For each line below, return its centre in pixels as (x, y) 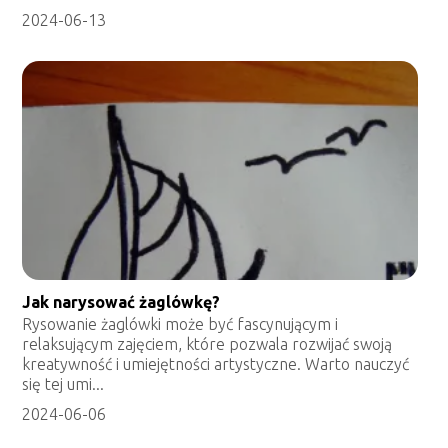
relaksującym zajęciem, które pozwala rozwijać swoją (207, 344)
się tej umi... (63, 384)
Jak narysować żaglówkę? (121, 302)
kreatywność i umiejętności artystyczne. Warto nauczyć (216, 364)
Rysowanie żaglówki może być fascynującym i (180, 324)
